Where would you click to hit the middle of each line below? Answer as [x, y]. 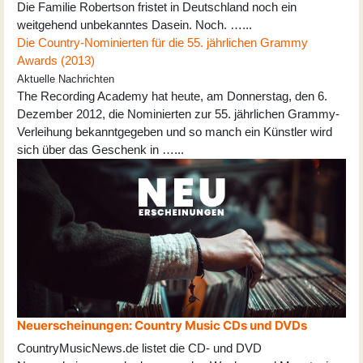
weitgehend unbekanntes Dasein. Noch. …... [135, 24]
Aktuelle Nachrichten [66, 79]
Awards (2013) [56, 60]
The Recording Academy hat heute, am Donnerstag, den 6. [172, 96]
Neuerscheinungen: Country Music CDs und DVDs [162, 326]
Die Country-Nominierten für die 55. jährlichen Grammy [162, 42]
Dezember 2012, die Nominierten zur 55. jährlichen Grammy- [178, 113]
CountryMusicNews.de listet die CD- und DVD [139, 348]
